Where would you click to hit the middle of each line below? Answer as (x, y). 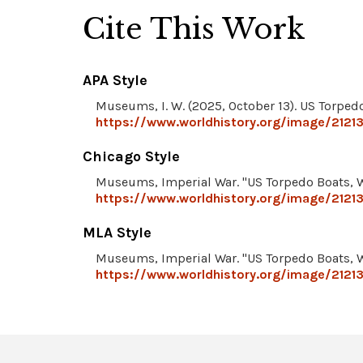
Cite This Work (194, 29)
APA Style (115, 81)
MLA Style (117, 233)
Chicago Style (131, 157)
